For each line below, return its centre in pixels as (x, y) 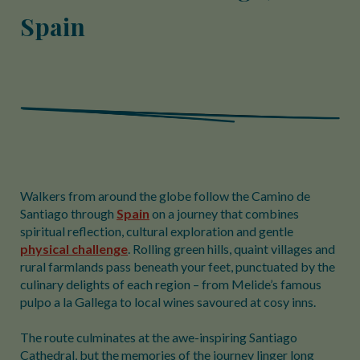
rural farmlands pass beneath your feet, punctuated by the (178, 266)
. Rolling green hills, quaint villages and (231, 249)
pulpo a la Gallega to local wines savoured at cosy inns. (168, 302)
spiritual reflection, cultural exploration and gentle (157, 231)
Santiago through (68, 213)
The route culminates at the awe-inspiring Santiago (159, 337)
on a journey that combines (224, 213)
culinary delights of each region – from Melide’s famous (171, 284)
